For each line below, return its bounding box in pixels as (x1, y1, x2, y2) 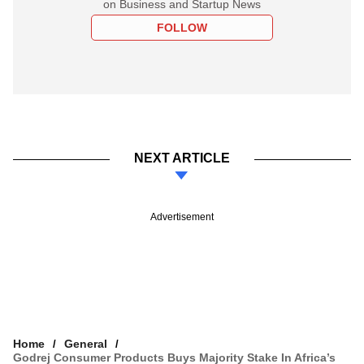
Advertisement (150, 210, 214, 223)
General (64, 336, 107, 350)
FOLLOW (157, 20, 207, 34)
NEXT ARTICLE (134, 150, 230, 165)
